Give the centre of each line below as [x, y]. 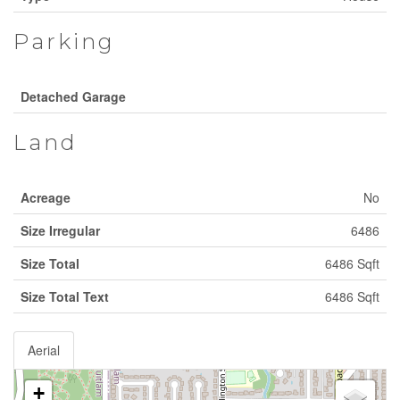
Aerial [44, 350]
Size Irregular [60, 230]
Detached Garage [73, 96]
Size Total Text [65, 296]
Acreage [46, 197]
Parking [64, 42]
